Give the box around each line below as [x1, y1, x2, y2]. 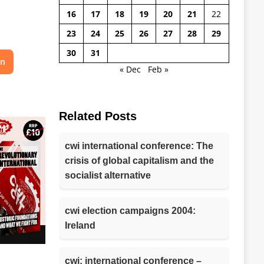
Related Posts [58, 109, 137, 123]
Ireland [64, 220, 95, 230]
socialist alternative [64, 170, 151, 180]
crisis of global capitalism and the [64, 155, 214, 166]
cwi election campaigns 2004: [64, 205, 196, 216]
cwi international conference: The [64, 140, 213, 151]
